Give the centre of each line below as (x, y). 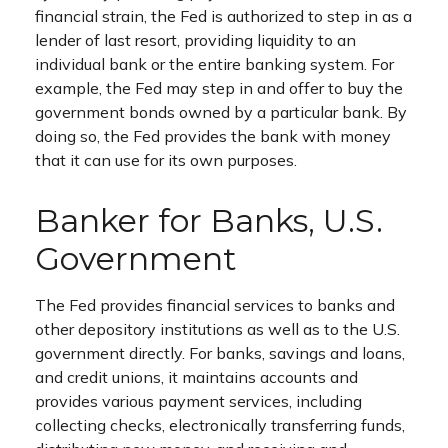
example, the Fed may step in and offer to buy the (219, 87)
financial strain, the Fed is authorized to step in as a (223, 15)
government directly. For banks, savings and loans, (220, 352)
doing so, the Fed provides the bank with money (213, 135)
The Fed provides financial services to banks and (215, 304)
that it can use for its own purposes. (166, 159)
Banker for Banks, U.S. (209, 220)
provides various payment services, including (198, 400)
